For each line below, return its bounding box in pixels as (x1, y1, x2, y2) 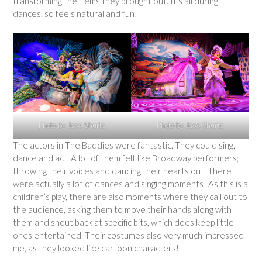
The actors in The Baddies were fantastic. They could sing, (13, 139, 235, 150)
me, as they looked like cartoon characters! (13, 242, 179, 253)
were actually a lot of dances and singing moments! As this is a (13, 178, 248, 189)
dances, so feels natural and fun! (13, 8, 137, 19)
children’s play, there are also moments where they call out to (13, 191, 247, 202)
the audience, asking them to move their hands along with (13, 204, 232, 215)
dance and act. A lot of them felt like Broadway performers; (13, 152, 239, 163)
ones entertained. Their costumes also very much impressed (13, 229, 244, 240)
